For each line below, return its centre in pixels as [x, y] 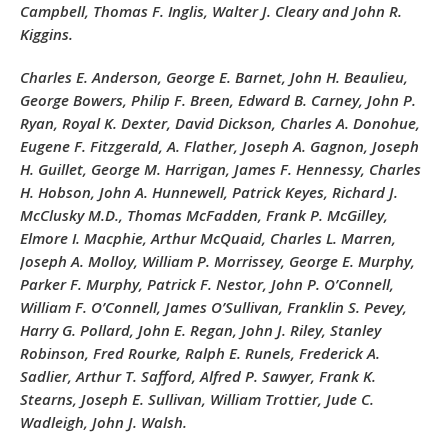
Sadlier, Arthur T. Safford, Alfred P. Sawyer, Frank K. [198, 376]
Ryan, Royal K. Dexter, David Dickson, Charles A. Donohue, [220, 123]
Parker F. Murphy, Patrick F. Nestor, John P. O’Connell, [207, 284]
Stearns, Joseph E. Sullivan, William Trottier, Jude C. [197, 399]
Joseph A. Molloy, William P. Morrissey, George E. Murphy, [217, 261]
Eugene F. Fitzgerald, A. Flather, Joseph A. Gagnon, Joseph [219, 146]
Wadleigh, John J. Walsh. [103, 422]
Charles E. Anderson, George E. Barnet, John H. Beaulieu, [214, 77]
